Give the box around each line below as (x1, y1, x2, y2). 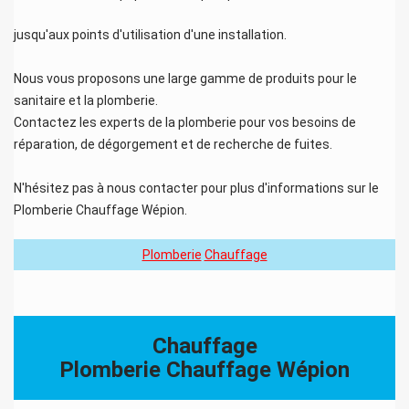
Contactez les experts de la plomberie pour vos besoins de (14, 114, 356, 130)
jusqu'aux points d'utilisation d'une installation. (14, 26, 287, 42)
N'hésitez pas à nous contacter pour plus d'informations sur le (14, 180, 379, 195)
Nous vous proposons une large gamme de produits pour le (14, 70, 357, 86)
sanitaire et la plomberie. (14, 92, 158, 108)
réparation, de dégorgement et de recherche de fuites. (14, 136, 332, 152)
